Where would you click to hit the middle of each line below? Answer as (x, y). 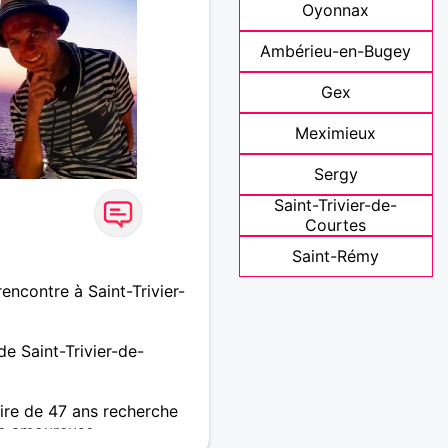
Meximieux (336, 133)
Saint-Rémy (336, 256)
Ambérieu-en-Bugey (336, 51)
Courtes (336, 225)
